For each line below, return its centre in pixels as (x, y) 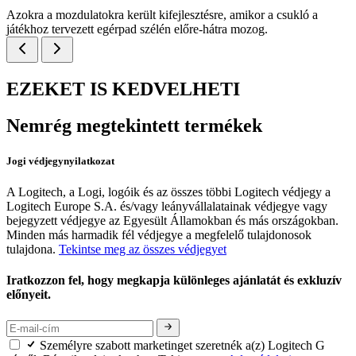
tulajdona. (33, 249)
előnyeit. (30, 295)
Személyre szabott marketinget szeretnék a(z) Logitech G (182, 345)
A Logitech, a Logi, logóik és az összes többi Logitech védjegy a (168, 192)
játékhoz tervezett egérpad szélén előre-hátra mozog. (137, 29)
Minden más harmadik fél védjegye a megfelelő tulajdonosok (159, 234)
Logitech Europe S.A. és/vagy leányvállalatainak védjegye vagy (167, 206)
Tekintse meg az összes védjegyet (143, 249)
